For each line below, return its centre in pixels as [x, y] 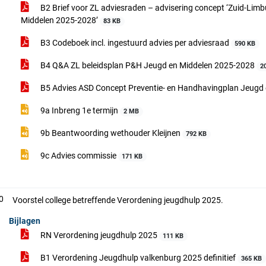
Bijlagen [25, 221]
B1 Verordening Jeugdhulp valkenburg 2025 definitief [138, 258]
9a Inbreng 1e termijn [79, 110]
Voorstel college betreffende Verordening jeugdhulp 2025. [118, 200]
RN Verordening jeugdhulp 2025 [99, 235]
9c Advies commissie [78, 156]
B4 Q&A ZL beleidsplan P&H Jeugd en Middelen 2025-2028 [148, 65]
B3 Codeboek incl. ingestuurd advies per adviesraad [135, 43]
